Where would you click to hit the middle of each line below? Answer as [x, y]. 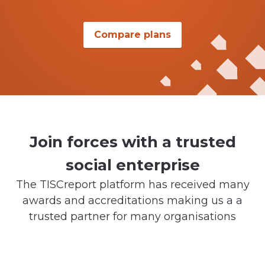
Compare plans [132, 34]
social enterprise [132, 165]
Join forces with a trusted [132, 142]
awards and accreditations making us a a [132, 200]
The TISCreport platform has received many [132, 184]
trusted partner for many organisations [132, 216]
